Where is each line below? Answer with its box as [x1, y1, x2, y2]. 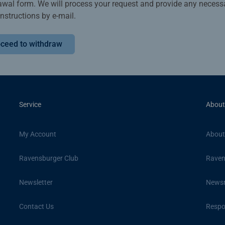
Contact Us [19, 202, 54, 210]
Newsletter [19, 178, 53, 186]
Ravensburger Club [19, 154, 78, 162]
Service [19, 100, 41, 109]
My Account [19, 130, 56, 138]
